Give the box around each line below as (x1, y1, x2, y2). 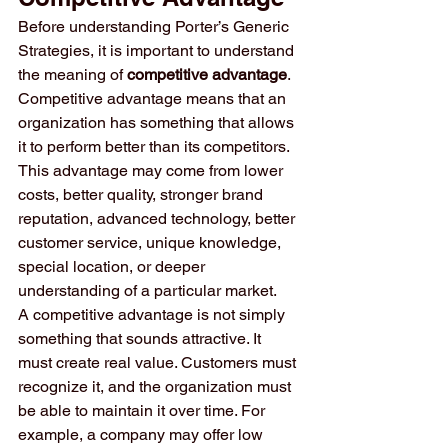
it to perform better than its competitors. (18, 137, 293, 156)
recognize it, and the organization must (18, 377, 295, 396)
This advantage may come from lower (18, 161, 287, 180)
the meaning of (18, 65, 127, 84)
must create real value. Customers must (18, 353, 300, 372)
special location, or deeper (18, 257, 209, 276)
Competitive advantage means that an (18, 89, 290, 108)
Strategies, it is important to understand (18, 41, 298, 60)
